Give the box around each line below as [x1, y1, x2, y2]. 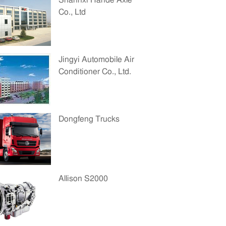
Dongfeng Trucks [59, 115, 120, 123]
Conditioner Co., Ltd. [59, 68, 131, 76]
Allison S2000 [59, 175, 108, 183]
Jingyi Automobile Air [59, 55, 134, 64]
